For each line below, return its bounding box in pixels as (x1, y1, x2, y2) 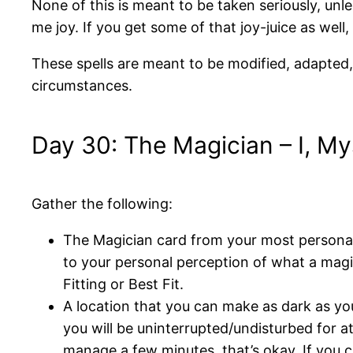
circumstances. (32, 77, 132, 95)
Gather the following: (32, 195, 173, 212)
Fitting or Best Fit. (63, 276, 184, 292)
